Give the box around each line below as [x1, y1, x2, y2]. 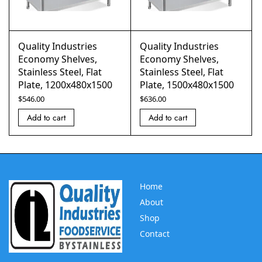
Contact [140, 228, 170, 239]
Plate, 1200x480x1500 [18, 78, 112, 91]
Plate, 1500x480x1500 [139, 78, 234, 91]
